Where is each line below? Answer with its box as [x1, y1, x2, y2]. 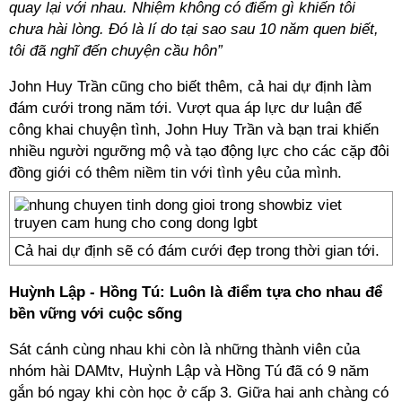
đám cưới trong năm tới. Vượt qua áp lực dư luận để [9, 100, 362, 117]
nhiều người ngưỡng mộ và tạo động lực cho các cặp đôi [9, 143, 389, 160]
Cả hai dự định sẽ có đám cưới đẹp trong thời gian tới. [14, 242, 380, 259]
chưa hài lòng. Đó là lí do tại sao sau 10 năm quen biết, [9, 21, 379, 38]
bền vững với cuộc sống [9, 305, 182, 322]
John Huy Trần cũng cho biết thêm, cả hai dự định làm [9, 78, 371, 95]
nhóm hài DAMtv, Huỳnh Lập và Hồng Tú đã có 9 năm [9, 363, 369, 380]
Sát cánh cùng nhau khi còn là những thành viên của [9, 341, 360, 358]
